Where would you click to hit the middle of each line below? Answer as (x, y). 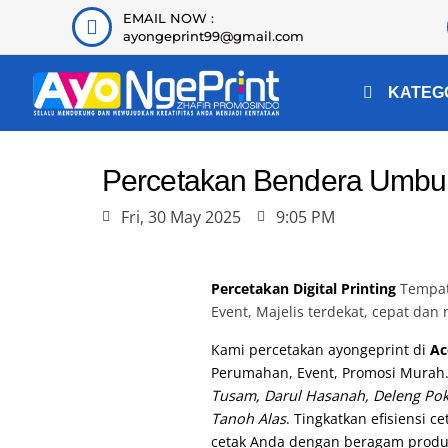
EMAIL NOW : (168, 18)
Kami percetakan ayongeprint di (321, 349)
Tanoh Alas (249, 418)
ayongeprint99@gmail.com (213, 36)
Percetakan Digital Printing (304, 289)
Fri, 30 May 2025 (181, 216)
